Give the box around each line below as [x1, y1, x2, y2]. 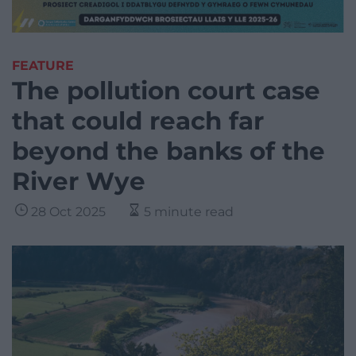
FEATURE [12, 58, 74, 74]
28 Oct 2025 [31, 204, 106, 220]
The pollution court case [12, 75, 320, 106]
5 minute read [144, 204, 234, 220]
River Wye [12, 166, 145, 197]
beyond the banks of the [12, 136, 325, 167]
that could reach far [12, 106, 264, 137]
